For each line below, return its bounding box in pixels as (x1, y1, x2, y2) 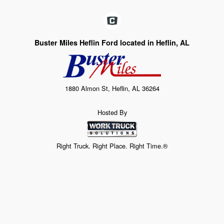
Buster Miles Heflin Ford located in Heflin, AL (34, 37, 189, 47)
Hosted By (97, 107, 127, 117)
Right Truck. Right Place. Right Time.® (56, 140, 167, 150)
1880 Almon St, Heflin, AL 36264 (64, 83, 159, 93)
